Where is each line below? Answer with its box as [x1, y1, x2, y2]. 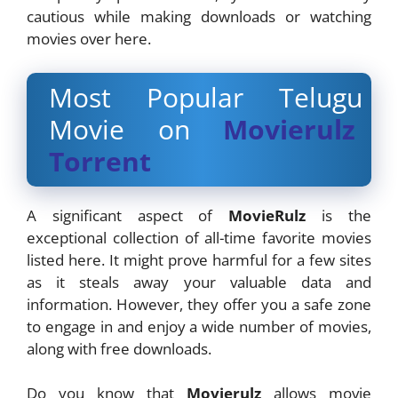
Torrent [49, 142, 151, 179]
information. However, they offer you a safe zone [27, 293, 371, 314]
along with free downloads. [27, 338, 211, 359]
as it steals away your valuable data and [27, 271, 371, 292]
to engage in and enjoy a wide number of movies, [27, 315, 371, 337]
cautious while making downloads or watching [27, 6, 371, 28]
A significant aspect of [27, 204, 229, 226]
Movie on [49, 110, 223, 147]
